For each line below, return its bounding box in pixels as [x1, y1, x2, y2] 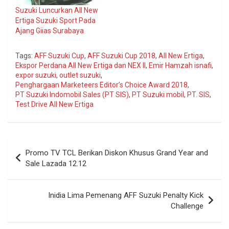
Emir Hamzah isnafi [149, 61, 212, 70]
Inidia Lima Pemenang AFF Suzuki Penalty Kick [48, 191, 203, 200]
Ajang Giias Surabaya [15, 27, 84, 35]
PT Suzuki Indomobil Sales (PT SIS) [15, 90, 129, 99]
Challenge [171, 201, 203, 211]
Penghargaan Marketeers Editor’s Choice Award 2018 [15, 81, 188, 89]
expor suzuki [15, 71, 56, 80]
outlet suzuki [59, 71, 101, 80]
